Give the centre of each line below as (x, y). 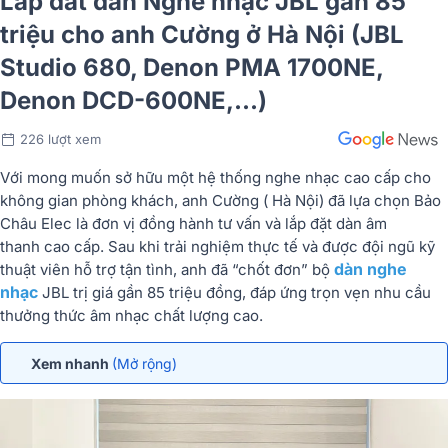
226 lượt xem (60, 138)
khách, (156, 200)
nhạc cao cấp (354, 177)
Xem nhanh (71, 363)
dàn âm (361, 223)
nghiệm (219, 246)
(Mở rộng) (144, 363)
